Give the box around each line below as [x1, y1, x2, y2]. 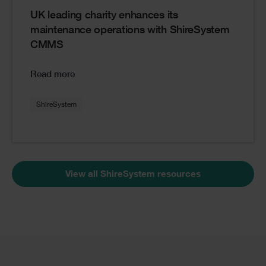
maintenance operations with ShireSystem [30, 25, 230, 36]
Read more [30, 70, 75, 80]
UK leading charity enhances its [30, 10, 178, 21]
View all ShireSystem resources [65, 170, 201, 179]
